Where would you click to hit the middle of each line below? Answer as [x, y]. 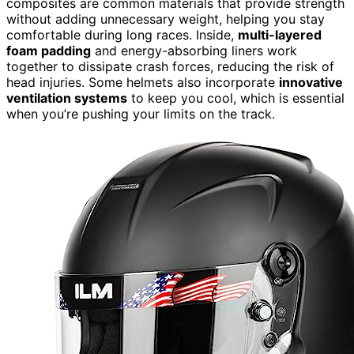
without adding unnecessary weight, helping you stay [166, 19]
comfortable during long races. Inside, [122, 34]
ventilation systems [67, 98]
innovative [311, 82]
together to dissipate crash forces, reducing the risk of [170, 66]
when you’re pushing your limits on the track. [141, 113]
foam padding [49, 50]
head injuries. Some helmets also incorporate [143, 82]
